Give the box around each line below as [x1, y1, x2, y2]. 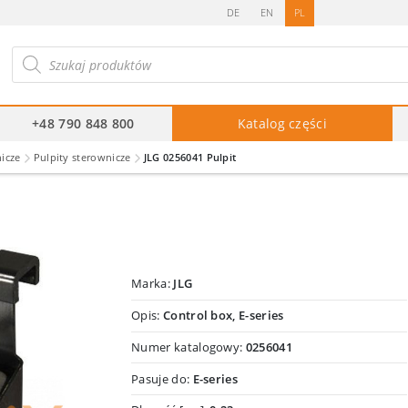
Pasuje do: [131, 370, 193, 387]
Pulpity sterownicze [33, 149, 131, 164]
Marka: [131, 275, 174, 292]
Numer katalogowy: [131, 338, 246, 355]
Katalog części [237, 114, 328, 132]
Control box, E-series [162, 307, 284, 324]
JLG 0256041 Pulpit [143, 149, 237, 164]
